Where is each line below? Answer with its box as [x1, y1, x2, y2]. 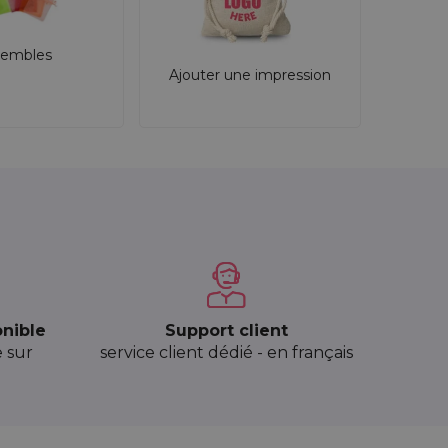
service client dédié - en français [99, 343, 353, 363]
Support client [164, 321, 288, 341]
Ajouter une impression [169, 65, 331, 84]
